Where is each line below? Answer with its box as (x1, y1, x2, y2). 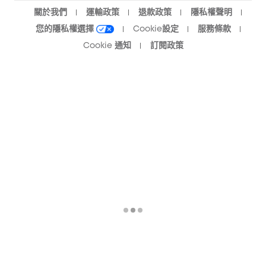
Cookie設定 (132, 26, 179, 33)
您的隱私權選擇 (35, 26, 96, 33)
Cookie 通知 (83, 42, 131, 49)
